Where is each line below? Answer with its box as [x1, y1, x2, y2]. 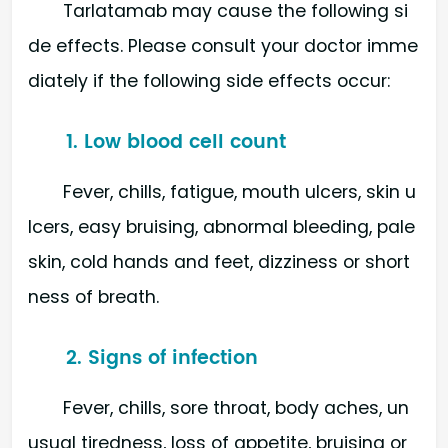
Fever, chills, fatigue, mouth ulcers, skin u [63, 179, 417, 204]
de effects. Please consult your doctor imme [28, 34, 418, 59]
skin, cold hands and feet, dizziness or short [28, 249, 410, 274]
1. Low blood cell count [66, 127, 287, 159]
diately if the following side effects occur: [28, 69, 390, 94]
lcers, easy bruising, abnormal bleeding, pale [28, 214, 415, 239]
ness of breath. [28, 284, 159, 309]
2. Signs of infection [66, 342, 259, 374]
